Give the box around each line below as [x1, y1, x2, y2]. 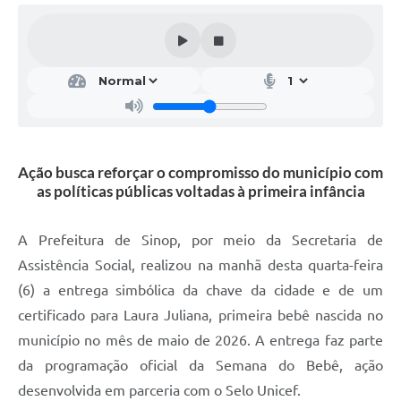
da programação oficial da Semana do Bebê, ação [18, 357, 383, 374]
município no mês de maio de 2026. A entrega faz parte [18, 332, 383, 349]
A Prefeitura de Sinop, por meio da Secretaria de [18, 232, 383, 249]
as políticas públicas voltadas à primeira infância [36, 182, 365, 201]
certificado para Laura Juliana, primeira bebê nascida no [18, 307, 383, 324]
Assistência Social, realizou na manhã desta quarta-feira [18, 257, 383, 274]
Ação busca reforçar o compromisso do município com [18, 163, 383, 183]
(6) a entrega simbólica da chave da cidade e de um [18, 282, 383, 299]
